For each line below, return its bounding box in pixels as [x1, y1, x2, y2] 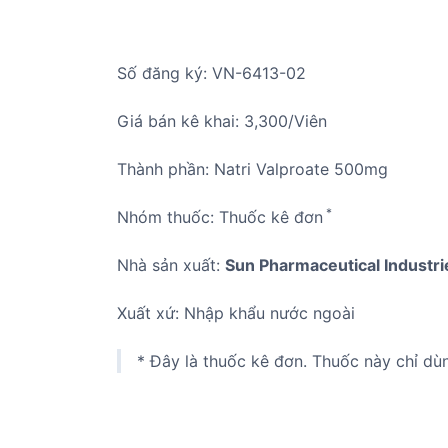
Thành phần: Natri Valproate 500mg [117, 159, 388, 179]
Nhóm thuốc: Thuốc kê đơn [117, 207, 323, 227]
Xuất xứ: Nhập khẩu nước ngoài [117, 303, 355, 323]
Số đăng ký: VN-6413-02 [117, 63, 306, 83]
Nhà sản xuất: [117, 255, 225, 275]
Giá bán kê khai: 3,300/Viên [117, 111, 327, 131]
